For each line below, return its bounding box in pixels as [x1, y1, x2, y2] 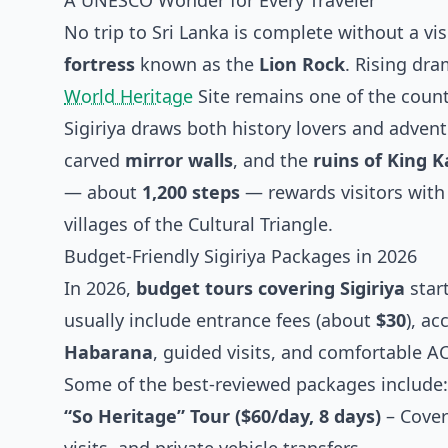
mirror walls [125, 148, 233, 172]
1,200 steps [142, 180, 240, 204]
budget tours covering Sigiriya [136, 276, 405, 300]
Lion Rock [259, 52, 345, 76]
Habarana [64, 340, 153, 364]
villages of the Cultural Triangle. [64, 212, 333, 236]
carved [64, 148, 125, 172]
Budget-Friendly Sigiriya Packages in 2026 [64, 244, 417, 268]
